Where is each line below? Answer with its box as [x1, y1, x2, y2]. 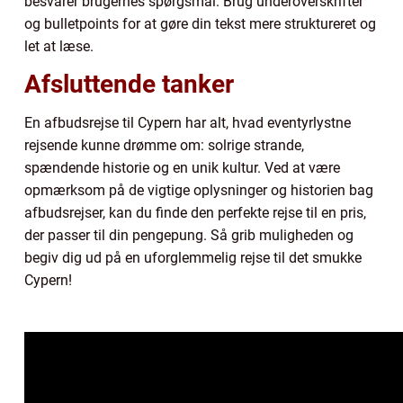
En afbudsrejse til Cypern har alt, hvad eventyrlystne [24, 113, 351, 131]
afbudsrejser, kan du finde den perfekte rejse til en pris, [24, 203, 366, 221]
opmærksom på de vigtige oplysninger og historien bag [24, 181, 373, 199]
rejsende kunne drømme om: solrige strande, [24, 136, 304, 154]
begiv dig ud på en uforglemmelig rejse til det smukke [24, 248, 362, 266]
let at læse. [24, 37, 94, 55]
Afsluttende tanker [24, 68, 234, 99]
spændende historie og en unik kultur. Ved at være [24, 158, 340, 176]
